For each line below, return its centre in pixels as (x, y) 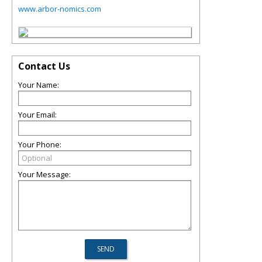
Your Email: (37, 115)
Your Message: (44, 174)
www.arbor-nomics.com (60, 9)
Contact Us (44, 66)
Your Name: (39, 85)
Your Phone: (40, 144)
